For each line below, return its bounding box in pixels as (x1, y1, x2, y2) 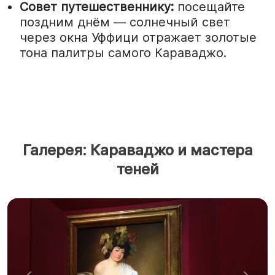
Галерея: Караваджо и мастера (22, 141, 253, 159)
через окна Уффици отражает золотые (20, 29, 257, 45)
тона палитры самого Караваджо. (20, 45, 227, 60)
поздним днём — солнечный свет (20, 14, 230, 29)
